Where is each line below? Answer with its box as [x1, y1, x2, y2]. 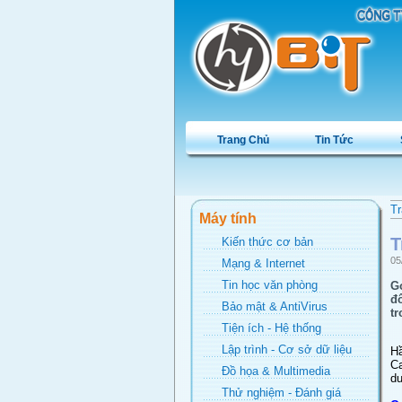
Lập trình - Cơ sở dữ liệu [221, 343, 352, 356]
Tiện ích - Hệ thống [221, 321, 321, 335]
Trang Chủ [216, 134, 269, 146]
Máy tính [198, 211, 257, 226]
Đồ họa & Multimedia [221, 364, 330, 378]
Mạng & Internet [221, 257, 305, 270]
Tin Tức [315, 134, 354, 146]
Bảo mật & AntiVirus [221, 300, 328, 313]
